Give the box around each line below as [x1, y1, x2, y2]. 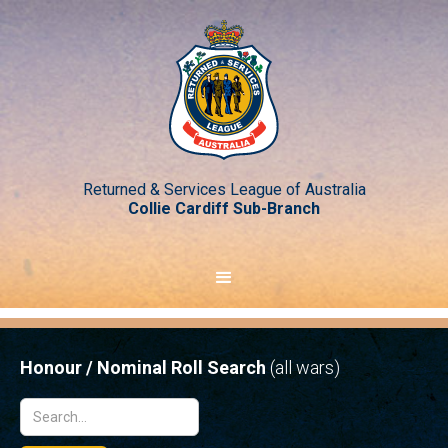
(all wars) [270, 357, 340, 378]
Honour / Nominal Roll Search [20, 357, 270, 378]
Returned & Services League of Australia [82, 180, 366, 199]
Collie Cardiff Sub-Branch [128, 199, 320, 218]
